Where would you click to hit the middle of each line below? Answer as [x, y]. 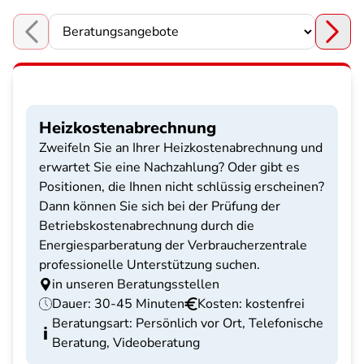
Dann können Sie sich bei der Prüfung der [160, 207]
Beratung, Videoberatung [126, 343]
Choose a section [62, 40]
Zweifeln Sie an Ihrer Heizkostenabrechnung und [181, 148]
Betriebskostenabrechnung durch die [147, 226]
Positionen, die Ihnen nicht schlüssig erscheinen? [182, 187]
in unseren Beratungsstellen [136, 285]
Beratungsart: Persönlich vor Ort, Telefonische [188, 324]
